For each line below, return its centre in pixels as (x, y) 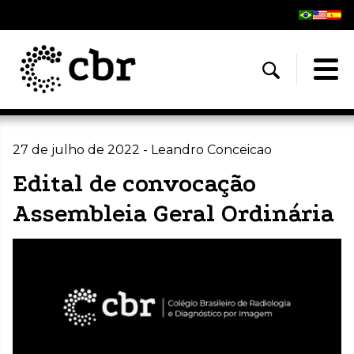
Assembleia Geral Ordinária (173, 213)
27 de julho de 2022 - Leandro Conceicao (142, 149)
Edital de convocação (134, 183)
